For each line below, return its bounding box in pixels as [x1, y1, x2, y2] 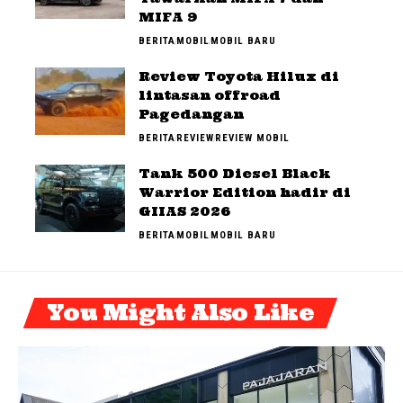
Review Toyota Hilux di [139, 67, 339, 85]
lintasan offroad [139, 86, 281, 103]
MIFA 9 [139, 8, 197, 25]
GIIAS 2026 [139, 202, 230, 219]
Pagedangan [139, 105, 244, 122]
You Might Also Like [47, 298, 314, 327]
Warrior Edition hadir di [139, 184, 351, 201]
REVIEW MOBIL [215, 131, 290, 144]
